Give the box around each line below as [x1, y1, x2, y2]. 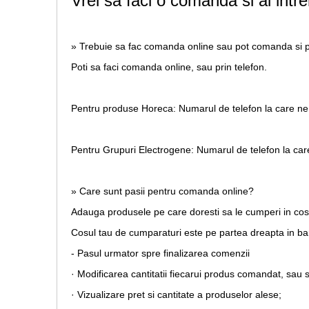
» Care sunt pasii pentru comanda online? [71, 186, 254, 197]
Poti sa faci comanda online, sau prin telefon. [71, 61, 270, 73]
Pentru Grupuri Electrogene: [71, 144, 194, 156]
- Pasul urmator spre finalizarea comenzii [71, 248, 250, 259]
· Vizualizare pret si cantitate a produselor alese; [71, 289, 281, 301]
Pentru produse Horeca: [71, 103, 176, 114]
